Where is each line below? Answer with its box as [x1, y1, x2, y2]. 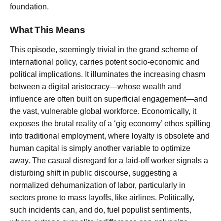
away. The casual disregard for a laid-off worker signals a [10, 156, 208, 165]
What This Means [10, 24, 85, 35]
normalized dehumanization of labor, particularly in [10, 181, 185, 189]
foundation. [10, 2, 49, 11]
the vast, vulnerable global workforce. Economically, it [10, 107, 196, 115]
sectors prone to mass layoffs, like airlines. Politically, [10, 193, 194, 202]
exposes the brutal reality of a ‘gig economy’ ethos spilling [10, 119, 211, 128]
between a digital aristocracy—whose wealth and [10, 82, 181, 91]
